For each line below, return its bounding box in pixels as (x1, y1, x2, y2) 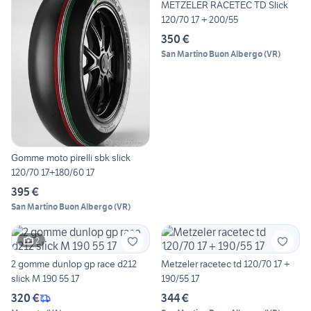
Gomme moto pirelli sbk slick (11, 151, 131, 165)
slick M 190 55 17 (11, 272, 79, 285)
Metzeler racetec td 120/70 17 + (161, 258, 289, 271)
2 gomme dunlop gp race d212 (11, 258, 137, 271)
